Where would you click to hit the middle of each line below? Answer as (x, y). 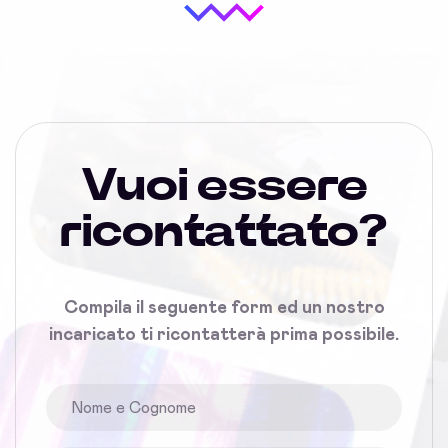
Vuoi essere (224, 186)
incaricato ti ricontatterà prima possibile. (224, 335)
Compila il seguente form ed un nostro (224, 308)
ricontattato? (224, 232)
